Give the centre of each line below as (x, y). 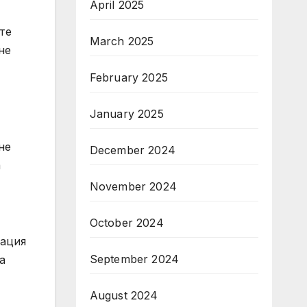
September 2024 (134, 259)
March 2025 (122, 41)
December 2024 (133, 150)
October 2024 (126, 223)
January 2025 (126, 114)
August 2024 (124, 295)
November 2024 (133, 186)
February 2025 (129, 77)
